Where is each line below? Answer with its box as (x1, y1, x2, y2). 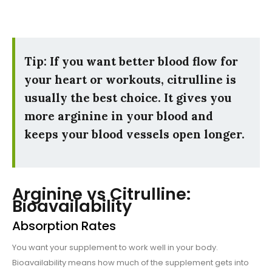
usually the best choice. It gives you (24, 90, 231, 106)
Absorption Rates (12, 217, 116, 235)
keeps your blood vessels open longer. (24, 127, 245, 142)
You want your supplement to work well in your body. (12, 242, 218, 254)
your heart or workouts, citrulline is (24, 72, 236, 87)
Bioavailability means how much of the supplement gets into (12, 257, 249, 269)
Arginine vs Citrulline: (12, 183, 191, 206)
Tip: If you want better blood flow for (24, 54, 238, 69)
